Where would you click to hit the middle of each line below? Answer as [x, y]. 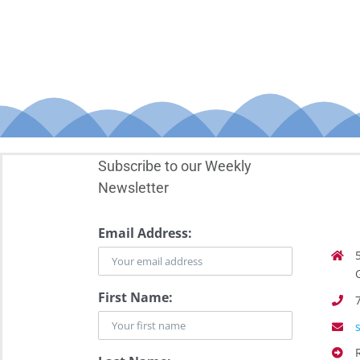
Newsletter [133, 188]
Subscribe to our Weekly [174, 166]
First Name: [135, 298]
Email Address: [145, 233]
